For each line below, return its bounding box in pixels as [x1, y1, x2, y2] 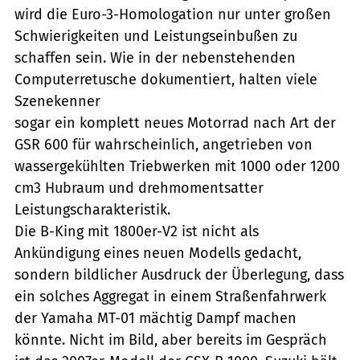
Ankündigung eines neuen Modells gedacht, [14, 243, 301, 262]
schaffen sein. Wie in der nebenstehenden [14, 48, 296, 67]
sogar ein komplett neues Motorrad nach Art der [14, 113, 336, 132]
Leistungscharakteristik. [14, 200, 170, 219]
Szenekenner [14, 92, 100, 110]
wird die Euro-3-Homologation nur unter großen [14, 5, 331, 23]
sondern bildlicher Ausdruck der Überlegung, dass [14, 265, 344, 284]
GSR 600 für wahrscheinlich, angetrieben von [14, 135, 313, 153]
